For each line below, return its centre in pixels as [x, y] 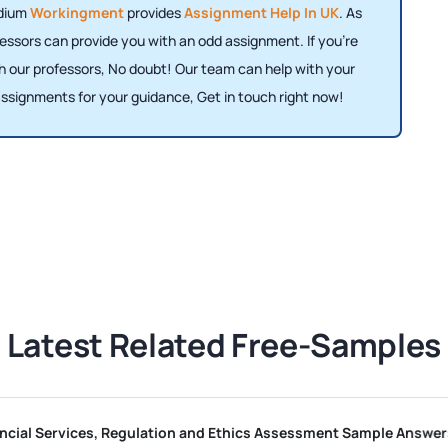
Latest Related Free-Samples [224, 345]
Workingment [76, 13]
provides [153, 13]
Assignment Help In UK [261, 13]
